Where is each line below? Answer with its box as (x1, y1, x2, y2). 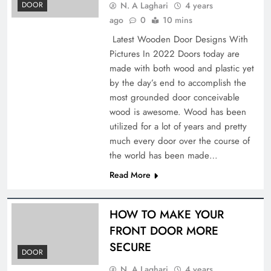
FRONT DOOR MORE (109, 222, 218, 239)
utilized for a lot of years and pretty (109, 119, 247, 133)
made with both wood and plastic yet (109, 61, 254, 75)
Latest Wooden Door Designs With (109, 32, 248, 46)
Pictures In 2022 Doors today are (109, 47, 240, 60)
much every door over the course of (109, 134, 250, 148)
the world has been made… (109, 148, 218, 162)
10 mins (162, 13, 192, 26)
